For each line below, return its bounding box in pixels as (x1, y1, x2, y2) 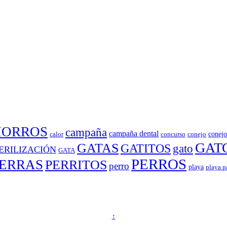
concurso (161, 131, 185, 138)
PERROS (131, 156, 186, 173)
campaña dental (109, 129, 159, 138)
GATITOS (121, 142, 171, 156)
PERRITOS (45, 158, 107, 173)
